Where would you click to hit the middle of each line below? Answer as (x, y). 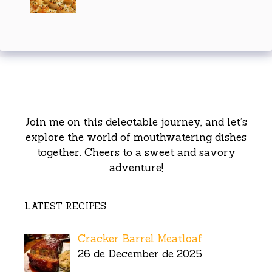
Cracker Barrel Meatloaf (140, 238)
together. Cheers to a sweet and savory (136, 152)
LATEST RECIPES (65, 206)
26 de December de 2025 (140, 253)
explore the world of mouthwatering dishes (136, 137)
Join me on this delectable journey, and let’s (136, 122)
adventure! (136, 167)
